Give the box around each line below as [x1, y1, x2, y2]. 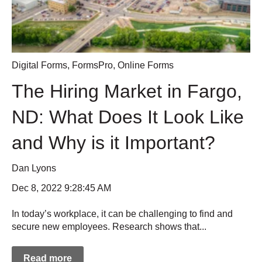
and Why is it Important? [12, 132, 215, 154]
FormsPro [72, 60, 113, 71]
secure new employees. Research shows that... [12, 222, 206, 232]
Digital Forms [12, 60, 67, 71]
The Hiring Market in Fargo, [12, 81, 242, 102]
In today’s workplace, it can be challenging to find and [12, 209, 233, 219]
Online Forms [118, 60, 174, 71]
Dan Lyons [12, 163, 56, 174]
